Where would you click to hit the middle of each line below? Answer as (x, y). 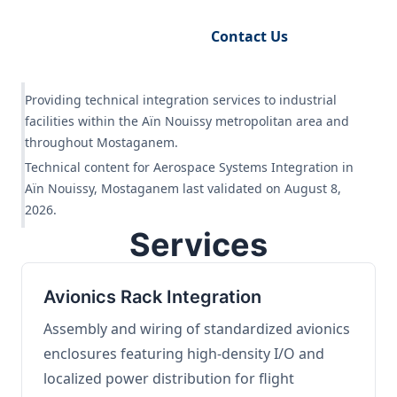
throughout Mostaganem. (101, 142)
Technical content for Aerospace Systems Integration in (189, 167)
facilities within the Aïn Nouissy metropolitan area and (187, 121)
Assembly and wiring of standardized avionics (197, 329)
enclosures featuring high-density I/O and (184, 354)
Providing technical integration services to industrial (181, 100)
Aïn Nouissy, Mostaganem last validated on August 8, (183, 188)
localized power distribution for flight (169, 378)
